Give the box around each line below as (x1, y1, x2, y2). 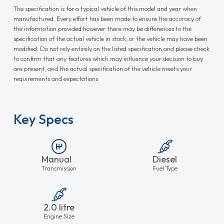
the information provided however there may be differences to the (13, 24, 191, 33)
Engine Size (43, 212, 74, 220)
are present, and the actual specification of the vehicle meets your (13, 64, 192, 73)
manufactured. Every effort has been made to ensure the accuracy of (13, 14, 201, 23)
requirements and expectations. (13, 74, 99, 83)
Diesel (152, 153, 177, 165)
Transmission (41, 164, 76, 172)
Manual (41, 153, 71, 165)
